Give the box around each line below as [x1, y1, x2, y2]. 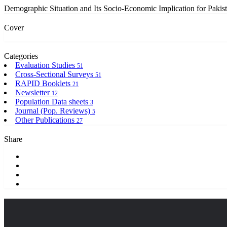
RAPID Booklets [15, 79, 72, 88]
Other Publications [15, 115, 77, 124]
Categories [4, 51, 38, 60]
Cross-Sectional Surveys [15, 69, 95, 79]
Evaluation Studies [15, 60, 77, 69]
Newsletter [15, 88, 52, 97]
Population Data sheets [15, 97, 90, 106]
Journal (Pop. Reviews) [15, 106, 92, 115]
